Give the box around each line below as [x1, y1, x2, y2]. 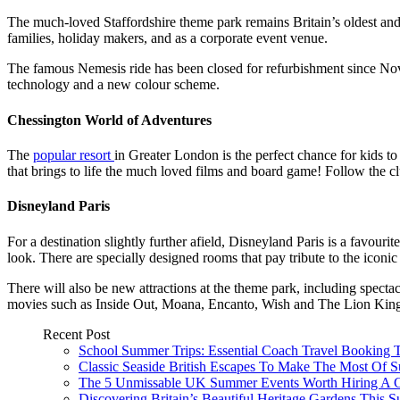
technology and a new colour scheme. [7, 77, 223, 93]
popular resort [33, 147, 114, 162]
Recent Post [43, 326, 110, 342]
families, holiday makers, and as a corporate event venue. [7, 30, 331, 46]
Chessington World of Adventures [7, 112, 212, 128]
